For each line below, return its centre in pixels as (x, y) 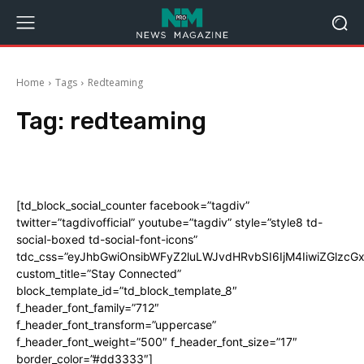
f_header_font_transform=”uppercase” (116, 325)
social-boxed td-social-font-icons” (107, 239)
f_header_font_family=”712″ (88, 308)
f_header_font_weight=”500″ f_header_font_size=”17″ (157, 342)
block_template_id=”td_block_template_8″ (127, 290)
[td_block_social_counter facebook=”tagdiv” (133, 205)
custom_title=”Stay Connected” (99, 273)
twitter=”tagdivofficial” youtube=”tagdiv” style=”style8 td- (169, 222)
